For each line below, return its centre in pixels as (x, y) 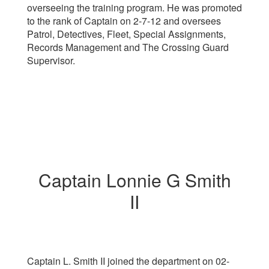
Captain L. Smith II (66, 261)
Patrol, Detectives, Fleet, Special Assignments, (126, 34)
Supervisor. (51, 60)
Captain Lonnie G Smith (134, 180)
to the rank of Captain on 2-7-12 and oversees (124, 20)
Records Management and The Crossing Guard (128, 47)
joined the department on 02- (168, 261)
